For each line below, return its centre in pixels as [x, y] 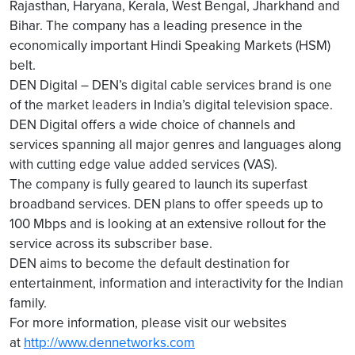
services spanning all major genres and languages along [176, 144]
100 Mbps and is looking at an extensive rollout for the [168, 223]
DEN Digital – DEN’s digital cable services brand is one [171, 85]
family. [28, 303]
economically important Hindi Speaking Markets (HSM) [170, 45]
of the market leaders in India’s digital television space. [171, 105]
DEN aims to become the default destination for [150, 263]
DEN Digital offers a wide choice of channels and [153, 124]
